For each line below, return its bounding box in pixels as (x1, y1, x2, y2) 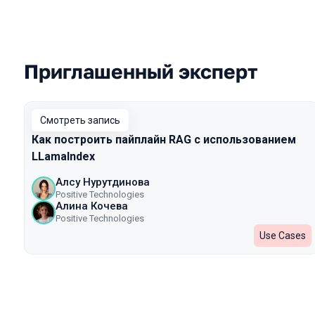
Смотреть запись (40, 115, 120, 126)
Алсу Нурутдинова (56, 176, 150, 188)
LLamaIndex (32, 150, 95, 163)
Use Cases (259, 230, 306, 241)
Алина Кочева (56, 200, 128, 212)
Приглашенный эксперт (24, 60, 258, 83)
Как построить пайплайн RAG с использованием (32, 133, 296, 146)
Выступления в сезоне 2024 (24, 75, 249, 96)
